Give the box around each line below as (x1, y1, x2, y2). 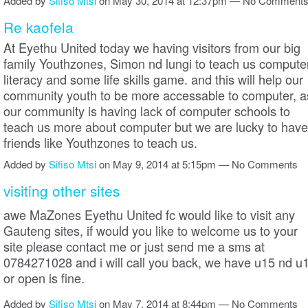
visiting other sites (3, 180, 120, 201)
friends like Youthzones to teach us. (3, 133, 197, 151)
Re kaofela (3, 16, 74, 37)
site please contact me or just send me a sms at (3, 237, 265, 256)
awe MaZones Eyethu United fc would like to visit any (3, 206, 295, 224)
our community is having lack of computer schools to (3, 101, 290, 120)
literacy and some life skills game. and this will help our (3, 69, 303, 88)
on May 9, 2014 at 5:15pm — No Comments (96, 157, 298, 172)
